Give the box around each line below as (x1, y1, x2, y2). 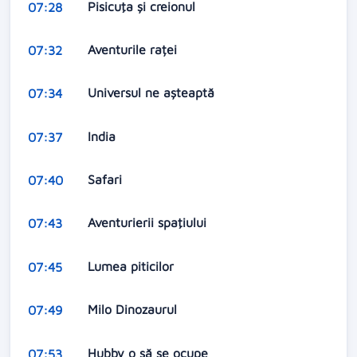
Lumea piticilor (87, 258, 178, 273)
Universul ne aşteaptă (87, 85, 218, 100)
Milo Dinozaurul (87, 302, 181, 317)
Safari (87, 172, 126, 187)
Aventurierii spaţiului (87, 215, 210, 230)
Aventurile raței (87, 41, 181, 57)
